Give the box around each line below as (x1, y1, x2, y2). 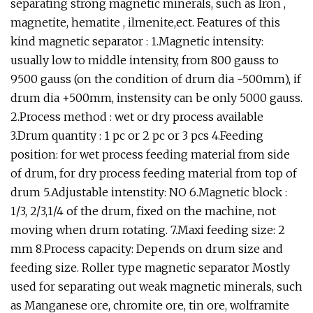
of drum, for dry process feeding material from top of (10, 166, 297, 180)
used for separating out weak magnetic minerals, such (10, 279, 303, 293)
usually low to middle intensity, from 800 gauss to (10, 53, 279, 67)
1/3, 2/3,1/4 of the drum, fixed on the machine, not (10, 204, 276, 218)
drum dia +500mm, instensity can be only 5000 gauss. (10, 91, 303, 105)
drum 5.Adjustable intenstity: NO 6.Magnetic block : (10, 185, 287, 199)
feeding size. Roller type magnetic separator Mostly (10, 261, 290, 275)
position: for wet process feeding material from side (10, 147, 290, 161)
